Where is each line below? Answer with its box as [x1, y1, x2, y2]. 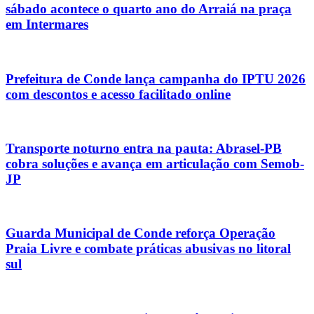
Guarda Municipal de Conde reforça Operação [6, 226, 275, 241]
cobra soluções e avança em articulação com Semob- [6, 156, 304, 171]
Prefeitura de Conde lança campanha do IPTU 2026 [6, 71, 306, 86]
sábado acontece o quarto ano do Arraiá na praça [6, 1, 292, 17]
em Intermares [6, 17, 88, 32]
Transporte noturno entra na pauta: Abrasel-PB [6, 140, 282, 156]
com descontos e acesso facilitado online [6, 86, 231, 102]
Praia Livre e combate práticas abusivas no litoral [6, 241, 291, 257]
